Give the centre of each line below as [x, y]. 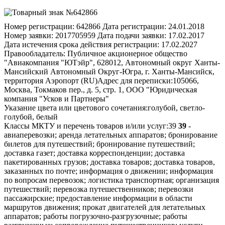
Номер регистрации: [39, 26]
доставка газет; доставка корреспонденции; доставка [94, 153]
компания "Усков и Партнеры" [57, 98]
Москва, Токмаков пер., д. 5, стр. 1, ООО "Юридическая [100, 89]
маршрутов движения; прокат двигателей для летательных [105, 207]
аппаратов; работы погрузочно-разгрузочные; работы [96, 216]
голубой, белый [31, 117]
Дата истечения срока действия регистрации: [82, 44]
